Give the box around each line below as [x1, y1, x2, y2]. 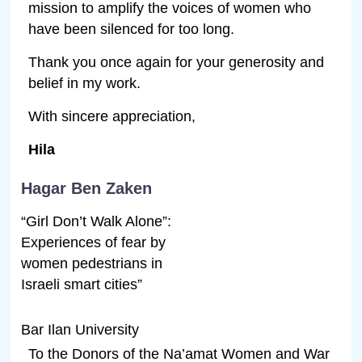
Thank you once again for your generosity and [28, 53, 325, 70]
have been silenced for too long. [28, 20, 235, 37]
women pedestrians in [21, 255, 163, 271]
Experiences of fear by [21, 234, 166, 250]
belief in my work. [28, 74, 141, 91]
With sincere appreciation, [28, 107, 196, 124]
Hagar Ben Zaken [21, 179, 153, 197]
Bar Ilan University [21, 321, 140, 338]
